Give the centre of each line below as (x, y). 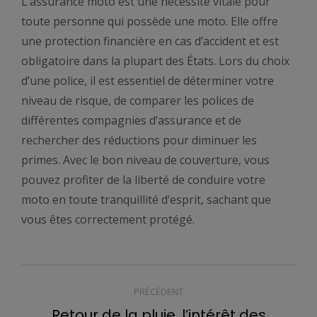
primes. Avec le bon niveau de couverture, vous (145, 160)
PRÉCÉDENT (158, 291)
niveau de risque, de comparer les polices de (138, 100)
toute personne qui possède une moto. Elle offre (150, 21)
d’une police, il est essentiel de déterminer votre (148, 80)
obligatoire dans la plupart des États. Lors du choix (155, 60)
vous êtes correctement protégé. (108, 219)
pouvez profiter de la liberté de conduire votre (143, 179)
